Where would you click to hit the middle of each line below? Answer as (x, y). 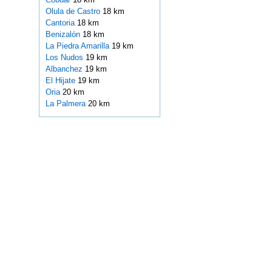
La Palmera (66, 104)
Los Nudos (65, 58)
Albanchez (65, 69)
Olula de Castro (74, 12)
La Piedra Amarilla (78, 46)
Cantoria (61, 23)
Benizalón (64, 35)
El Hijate (61, 81)
